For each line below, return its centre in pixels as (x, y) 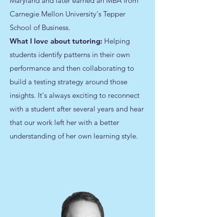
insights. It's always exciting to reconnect (75, 95)
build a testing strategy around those (69, 82)
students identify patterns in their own (70, 54)
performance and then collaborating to (72, 68)
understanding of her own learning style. (74, 136)
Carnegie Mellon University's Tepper (68, 14)
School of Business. (40, 27)
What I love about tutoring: (57, 41)
